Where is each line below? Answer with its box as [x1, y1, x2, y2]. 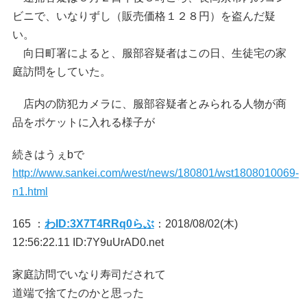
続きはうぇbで [12, 149, 84, 160]
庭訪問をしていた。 [12, 66, 111, 77]
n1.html [12, 186, 48, 197]
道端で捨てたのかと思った [12, 287, 144, 299]
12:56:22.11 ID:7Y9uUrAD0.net [12, 236, 164, 248]
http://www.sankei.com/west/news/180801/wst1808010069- [12, 167, 299, 179]
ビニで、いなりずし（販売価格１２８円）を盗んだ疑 [12, 10, 275, 22]
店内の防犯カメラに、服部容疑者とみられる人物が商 [12, 98, 286, 110]
